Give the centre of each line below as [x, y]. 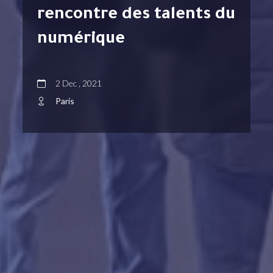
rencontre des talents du [136, 16]
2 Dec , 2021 [79, 83]
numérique [81, 40]
